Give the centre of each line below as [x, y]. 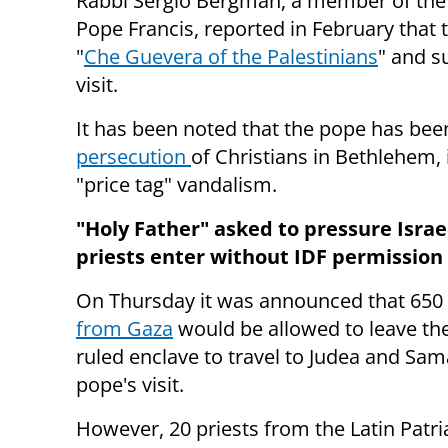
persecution [133, 157]
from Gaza [124, 329]
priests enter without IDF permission [259, 257]
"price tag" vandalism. [176, 185]
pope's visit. [130, 385]
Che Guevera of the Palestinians [231, 57]
